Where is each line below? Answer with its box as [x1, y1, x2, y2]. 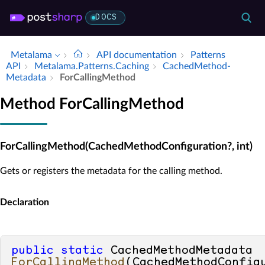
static [61, 244, 104, 257]
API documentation [96, 50, 177, 60]
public [11, 244, 54, 257]
